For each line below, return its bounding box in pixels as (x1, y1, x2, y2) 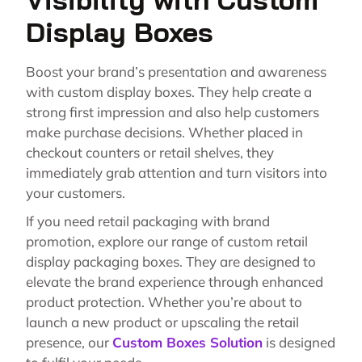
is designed (263, 334, 335, 351)
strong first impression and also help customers (26, 103, 319, 121)
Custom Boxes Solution (112, 334, 263, 351)
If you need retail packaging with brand (26, 213, 270, 230)
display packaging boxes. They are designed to (26, 253, 316, 271)
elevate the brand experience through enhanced (26, 273, 323, 291)
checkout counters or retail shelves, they (26, 144, 274, 162)
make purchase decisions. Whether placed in (26, 124, 303, 141)
